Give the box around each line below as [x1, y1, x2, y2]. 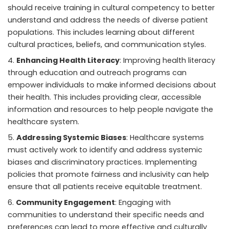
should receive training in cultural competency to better [8, 3, 215, 13]
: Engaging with [115, 197, 171, 208]
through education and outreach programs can [8, 67, 187, 78]
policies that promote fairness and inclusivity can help [8, 169, 209, 180]
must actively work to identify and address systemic [8, 145, 202, 155]
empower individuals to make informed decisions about [8, 80, 216, 90]
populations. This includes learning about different [8, 27, 195, 38]
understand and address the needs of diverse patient [8, 15, 208, 26]
